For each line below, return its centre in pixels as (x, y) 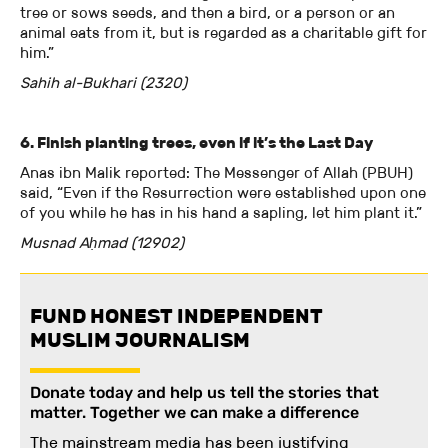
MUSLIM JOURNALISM (140, 340)
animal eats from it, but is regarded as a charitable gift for (223, 33)
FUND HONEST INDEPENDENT (176, 316)
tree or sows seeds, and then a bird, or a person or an (207, 13)
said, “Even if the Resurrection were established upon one (223, 193)
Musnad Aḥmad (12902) (102, 243)
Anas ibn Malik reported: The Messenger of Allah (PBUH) (216, 173)
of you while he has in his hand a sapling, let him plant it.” (223, 213)
